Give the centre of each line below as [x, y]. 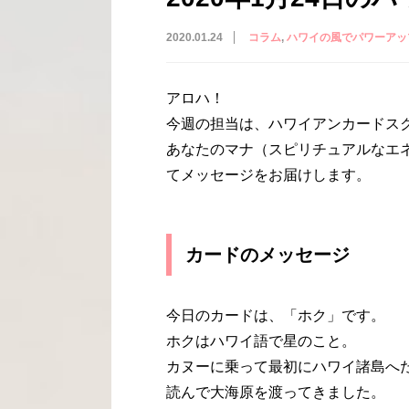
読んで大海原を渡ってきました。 [276, 392]
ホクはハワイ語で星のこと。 [261, 341]
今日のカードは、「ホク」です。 [276, 315]
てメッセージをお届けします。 [268, 174]
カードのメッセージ [267, 254]
